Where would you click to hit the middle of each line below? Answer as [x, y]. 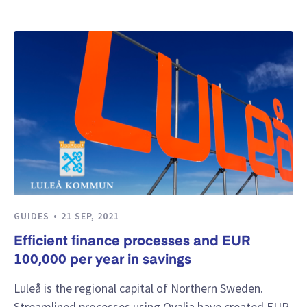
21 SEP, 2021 [90, 216]
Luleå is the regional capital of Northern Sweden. [138, 288]
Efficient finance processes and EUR [132, 242]
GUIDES [33, 216]
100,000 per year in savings [102, 260]
